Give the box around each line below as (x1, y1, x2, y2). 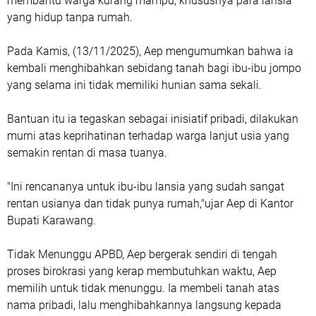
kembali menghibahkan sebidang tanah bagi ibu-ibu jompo (7, 61, 301, 75)
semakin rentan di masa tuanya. (7, 146, 167, 159)
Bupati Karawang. (7, 214, 96, 227)
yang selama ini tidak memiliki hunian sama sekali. (7, 78, 265, 92)
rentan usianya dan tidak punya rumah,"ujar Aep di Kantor (7, 197, 293, 210)
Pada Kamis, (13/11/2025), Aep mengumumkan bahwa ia (7, 44, 293, 58)
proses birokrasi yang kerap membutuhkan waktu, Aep (7, 265, 276, 278)
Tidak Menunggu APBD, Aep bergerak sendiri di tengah (7, 248, 277, 261)
